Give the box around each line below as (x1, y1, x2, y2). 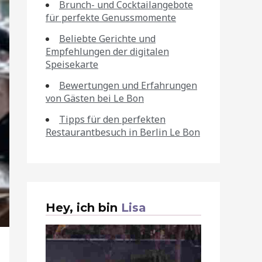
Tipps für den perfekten (59, 113, 166, 126)
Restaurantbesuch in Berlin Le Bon (46, 126, 200, 139)
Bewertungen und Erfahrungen (59, 79, 197, 92)
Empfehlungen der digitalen (46, 45, 169, 58)
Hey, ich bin (46, 201, 121, 215)
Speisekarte (46, 58, 98, 71)
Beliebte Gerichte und (59, 32, 156, 45)
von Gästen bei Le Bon (46, 92, 144, 105)
